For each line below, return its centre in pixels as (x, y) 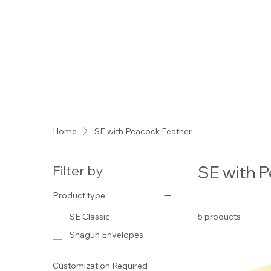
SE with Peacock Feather (143, 131)
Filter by (78, 170)
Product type (79, 195)
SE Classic (90, 217)
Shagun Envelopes (107, 235)
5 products (220, 216)
